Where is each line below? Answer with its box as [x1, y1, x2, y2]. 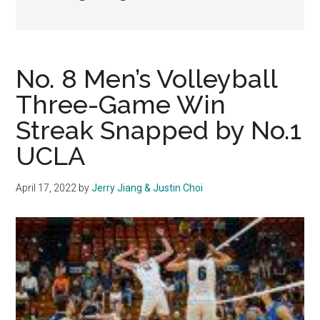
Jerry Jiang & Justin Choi [91, 182, 204, 194]
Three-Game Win [16, 89, 226, 120]
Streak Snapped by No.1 [16, 115, 302, 146]
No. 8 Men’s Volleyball [16, 64, 278, 94]
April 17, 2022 [16, 182, 77, 194]
